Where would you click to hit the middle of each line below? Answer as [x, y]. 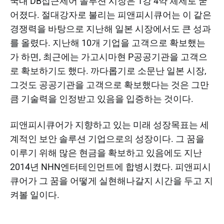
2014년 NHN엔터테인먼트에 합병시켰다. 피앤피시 [110, 166]
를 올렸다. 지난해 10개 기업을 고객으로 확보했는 [108, 42]
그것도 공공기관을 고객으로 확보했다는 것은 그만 [109, 84]
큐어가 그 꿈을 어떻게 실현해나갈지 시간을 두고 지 [111, 180]
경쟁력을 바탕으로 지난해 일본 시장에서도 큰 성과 [110, 28]
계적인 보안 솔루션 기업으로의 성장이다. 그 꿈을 [107, 138]
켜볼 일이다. [35, 194]
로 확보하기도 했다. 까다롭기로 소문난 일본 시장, [108, 70]
